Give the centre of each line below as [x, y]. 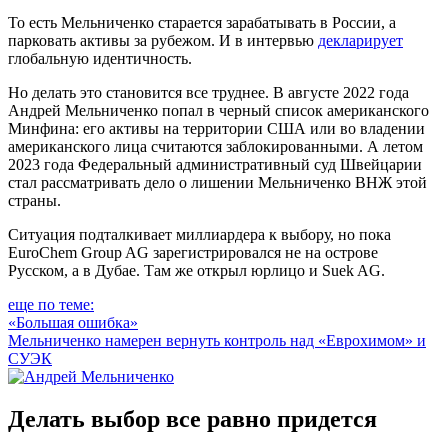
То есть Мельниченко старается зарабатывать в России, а [202, 22]
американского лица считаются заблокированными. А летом [215, 146]
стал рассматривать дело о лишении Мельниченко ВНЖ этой [217, 182]
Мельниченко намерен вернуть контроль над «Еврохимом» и [217, 340]
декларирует [360, 40]
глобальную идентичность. [100, 58]
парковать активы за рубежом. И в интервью [163, 40]
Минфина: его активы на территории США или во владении [216, 128]
